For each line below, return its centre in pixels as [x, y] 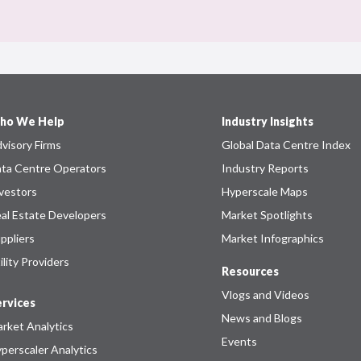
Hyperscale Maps [265, 191]
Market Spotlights [268, 215]
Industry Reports [266, 168]
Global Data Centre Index [286, 145]
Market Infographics [273, 238]
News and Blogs [262, 318]
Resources [251, 271]
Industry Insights [268, 121]
